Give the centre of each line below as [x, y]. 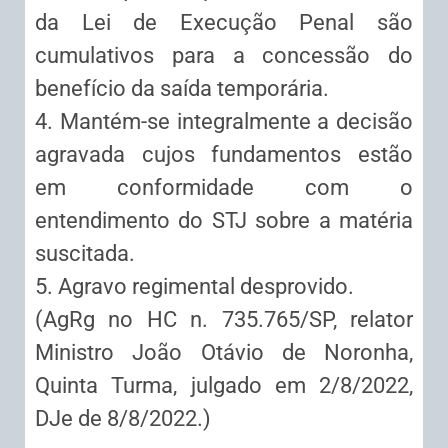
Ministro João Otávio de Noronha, [224, 353]
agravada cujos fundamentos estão [224, 155]
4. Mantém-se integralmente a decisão [224, 122]
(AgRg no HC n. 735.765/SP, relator [224, 320]
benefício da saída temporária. [182, 89]
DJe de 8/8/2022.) [123, 419]
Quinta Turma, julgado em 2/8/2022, [224, 386]
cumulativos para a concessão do [224, 56]
